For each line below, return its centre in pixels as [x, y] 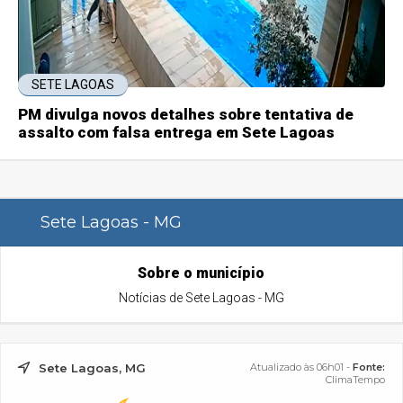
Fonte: [368, 367]
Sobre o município [201, 273]
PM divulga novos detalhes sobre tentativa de [186, 115]
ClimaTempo [355, 380]
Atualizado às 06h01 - [301, 367]
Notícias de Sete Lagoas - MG [201, 298]
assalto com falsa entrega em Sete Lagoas [177, 133]
